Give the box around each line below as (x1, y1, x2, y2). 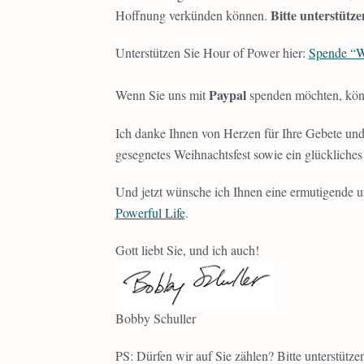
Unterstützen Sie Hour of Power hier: (115, 44, 309, 61)
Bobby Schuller (115, 310, 196, 327)
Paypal (208, 85, 246, 104)
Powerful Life (115, 204, 185, 222)
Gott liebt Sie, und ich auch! (115, 241, 259, 259)
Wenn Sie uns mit (115, 86, 209, 103)
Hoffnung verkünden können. (115, 6, 271, 24)
